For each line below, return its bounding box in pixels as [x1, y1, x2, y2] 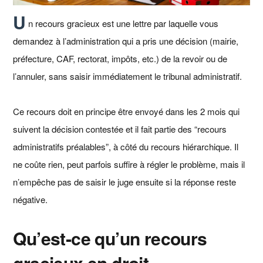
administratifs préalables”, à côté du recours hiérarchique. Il [13, 140, 239, 153]
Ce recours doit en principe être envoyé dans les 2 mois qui [13, 104, 240, 117]
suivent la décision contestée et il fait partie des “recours [13, 122, 227, 135]
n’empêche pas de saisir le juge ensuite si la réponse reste [13, 175, 237, 188]
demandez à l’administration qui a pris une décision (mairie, [13, 34, 239, 47]
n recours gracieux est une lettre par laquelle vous [28, 16, 218, 29]
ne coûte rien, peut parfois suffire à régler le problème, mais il [13, 157, 245, 170]
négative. [13, 193, 48, 205]
